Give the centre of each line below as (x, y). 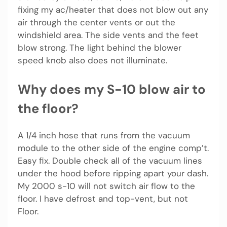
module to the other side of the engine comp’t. (113, 148)
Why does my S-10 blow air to (112, 89)
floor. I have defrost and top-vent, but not (103, 198)
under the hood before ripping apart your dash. (113, 173)
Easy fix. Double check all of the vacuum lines (110, 160)
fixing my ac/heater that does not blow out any (113, 10)
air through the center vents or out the (97, 23)
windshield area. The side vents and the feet (108, 35)
